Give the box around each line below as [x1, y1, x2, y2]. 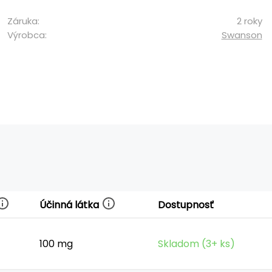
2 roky [236, 14, 262, 27]
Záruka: [7, 14, 39, 27]
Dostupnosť [158, 198, 214, 212]
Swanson [221, 28, 262, 41]
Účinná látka [39, 197, 101, 212]
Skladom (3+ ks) [158, 237, 235, 251]
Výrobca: [7, 28, 47, 41]
